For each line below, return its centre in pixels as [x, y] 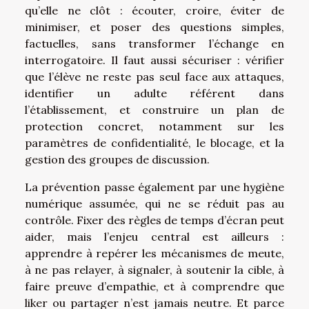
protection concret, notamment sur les [154, 126]
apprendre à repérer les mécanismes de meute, [154, 253]
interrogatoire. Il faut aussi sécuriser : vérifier [154, 60]
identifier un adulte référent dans [154, 93]
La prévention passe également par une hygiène [154, 187]
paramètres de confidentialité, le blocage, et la [154, 142]
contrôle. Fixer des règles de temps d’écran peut [154, 220]
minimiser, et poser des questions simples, [154, 27]
